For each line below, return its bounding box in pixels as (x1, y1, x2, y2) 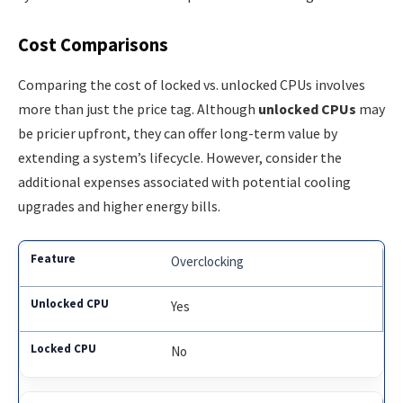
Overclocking (171, 253, 245, 271)
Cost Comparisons (18, 33, 168, 58)
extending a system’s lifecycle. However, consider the (18, 148, 342, 166)
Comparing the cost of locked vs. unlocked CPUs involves (18, 75, 365, 94)
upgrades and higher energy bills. (18, 196, 220, 215)
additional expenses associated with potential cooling (18, 172, 351, 191)
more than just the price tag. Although (18, 99, 258, 118)
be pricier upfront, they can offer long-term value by (18, 123, 337, 142)
